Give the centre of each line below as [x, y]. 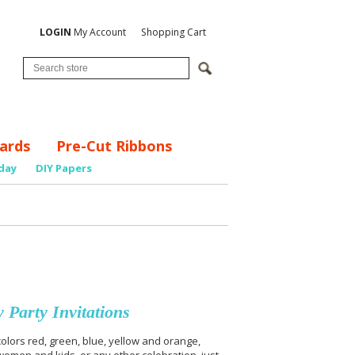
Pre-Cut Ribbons [114, 145]
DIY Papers [64, 168]
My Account [98, 32]
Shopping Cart [173, 32]
